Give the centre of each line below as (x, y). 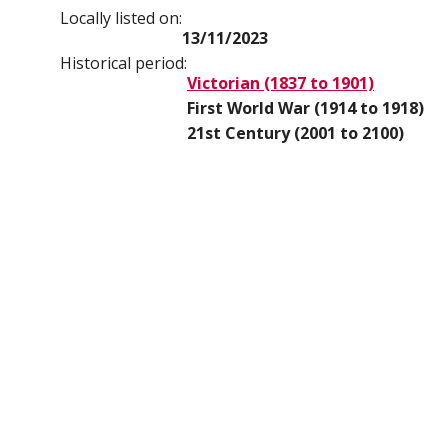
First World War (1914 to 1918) (305, 108)
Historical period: (123, 63)
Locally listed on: (121, 18)
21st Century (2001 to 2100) (295, 133)
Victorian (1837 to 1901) (280, 83)
